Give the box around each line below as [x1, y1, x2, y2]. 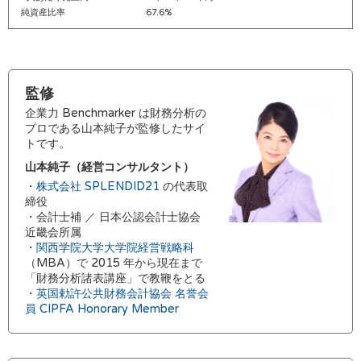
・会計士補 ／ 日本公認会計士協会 [25, 210, 201, 224]
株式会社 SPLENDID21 [36, 180, 160, 193]
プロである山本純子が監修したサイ [25, 122, 205, 135]
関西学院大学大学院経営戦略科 [36, 241, 194, 255]
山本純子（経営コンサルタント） [25, 160, 194, 174]
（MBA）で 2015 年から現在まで [25, 256, 202, 270]
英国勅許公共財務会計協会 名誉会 [36, 287, 209, 301]
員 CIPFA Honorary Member [25, 302, 179, 316]
